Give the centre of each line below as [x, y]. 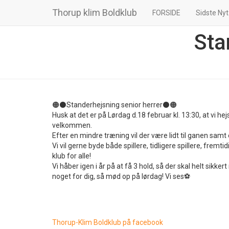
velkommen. [72, 125]
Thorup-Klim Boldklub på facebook [108, 222]
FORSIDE [166, 13]
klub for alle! [72, 156]
